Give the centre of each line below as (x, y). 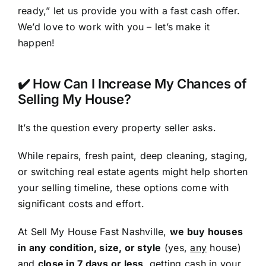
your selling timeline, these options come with (123, 188)
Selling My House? (74, 99)
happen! (36, 43)
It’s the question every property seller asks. (117, 128)
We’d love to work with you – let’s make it (114, 27)
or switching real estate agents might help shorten (132, 172)
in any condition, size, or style (89, 248)
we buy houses (206, 232)
